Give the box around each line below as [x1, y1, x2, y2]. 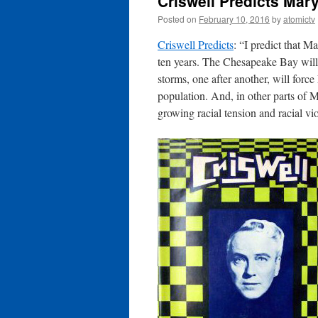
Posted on [158, 13, 197, 25]
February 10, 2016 [199, 13, 270, 25]
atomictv [283, 13, 315, 25]
